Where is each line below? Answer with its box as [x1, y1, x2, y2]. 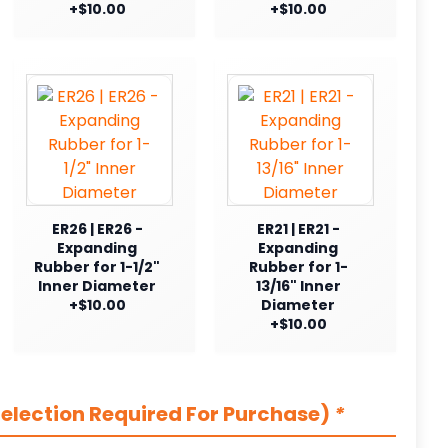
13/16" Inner [255, 275, 341, 296]
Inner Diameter [38, 275, 156, 296]
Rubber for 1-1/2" [34, 256, 160, 277]
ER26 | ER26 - [51, 218, 143, 239]
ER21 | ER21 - [256, 218, 340, 239]
